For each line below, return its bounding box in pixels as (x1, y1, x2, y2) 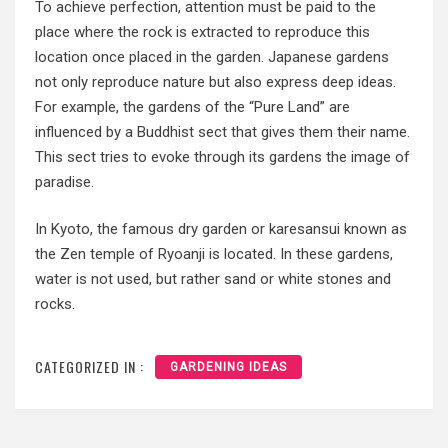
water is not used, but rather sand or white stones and (35, 270, 391, 289)
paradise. (35, 172, 94, 191)
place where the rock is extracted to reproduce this (35, 22, 370, 41)
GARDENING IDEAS (170, 359, 287, 374)
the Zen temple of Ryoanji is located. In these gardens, (35, 245, 393, 264)
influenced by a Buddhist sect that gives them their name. (35, 122, 410, 141)
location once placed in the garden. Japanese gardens (35, 47, 389, 66)
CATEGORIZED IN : (35, 355, 144, 377)
